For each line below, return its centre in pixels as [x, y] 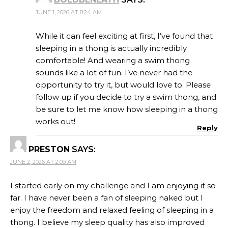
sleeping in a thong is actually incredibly [111, 48]
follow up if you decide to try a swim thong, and [126, 97]
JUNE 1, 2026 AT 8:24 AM [69, 12]
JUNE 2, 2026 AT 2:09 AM [43, 162]
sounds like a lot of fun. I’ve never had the [114, 73]
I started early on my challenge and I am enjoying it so [113, 186]
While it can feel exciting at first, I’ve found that [124, 36]
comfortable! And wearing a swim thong [113, 61]
